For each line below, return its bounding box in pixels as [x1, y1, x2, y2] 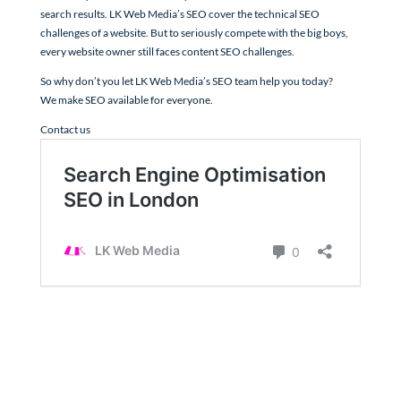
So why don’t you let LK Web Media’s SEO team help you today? [39, 74, 333, 89]
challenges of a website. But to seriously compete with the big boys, [39, 26, 348, 40]
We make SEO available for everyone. [39, 93, 213, 107]
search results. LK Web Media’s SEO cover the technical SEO [39, 7, 320, 21]
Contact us [39, 123, 90, 137]
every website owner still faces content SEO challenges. [39, 45, 294, 59]
